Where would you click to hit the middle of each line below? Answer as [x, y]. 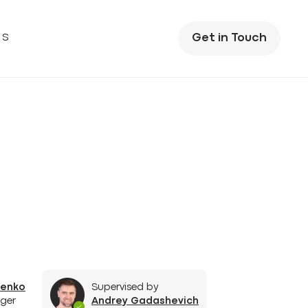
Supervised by [125, 288]
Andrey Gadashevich [145, 301]
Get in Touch [229, 38]
